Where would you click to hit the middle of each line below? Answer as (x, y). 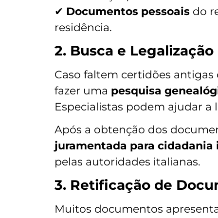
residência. (83, 28)
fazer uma (83, 91)
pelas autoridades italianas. (127, 162)
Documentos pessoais (128, 12)
